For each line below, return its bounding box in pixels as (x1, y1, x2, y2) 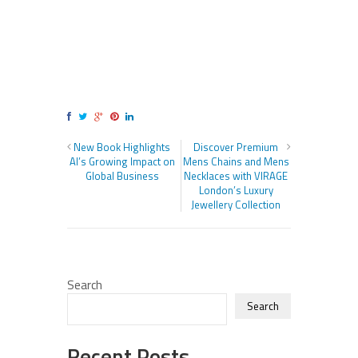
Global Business (85, 167, 159, 184)
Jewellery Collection (191, 196, 281, 213)
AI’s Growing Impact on (69, 153, 175, 169)
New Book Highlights (74, 138, 171, 155)
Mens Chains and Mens (182, 153, 289, 169)
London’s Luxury (198, 181, 273, 198)
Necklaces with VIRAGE (184, 167, 288, 184)
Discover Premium (193, 138, 279, 155)
